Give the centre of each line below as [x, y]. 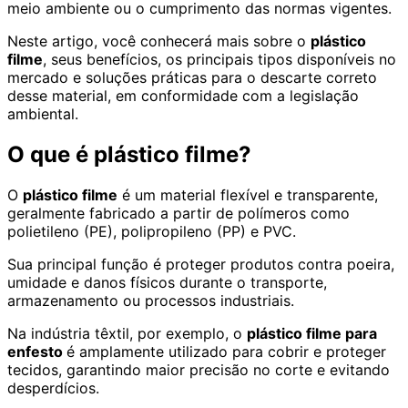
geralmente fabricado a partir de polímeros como [178, 213]
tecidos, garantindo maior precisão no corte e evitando [199, 369]
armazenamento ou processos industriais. [151, 300]
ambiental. [43, 113]
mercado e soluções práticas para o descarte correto [192, 77]
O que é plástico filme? [129, 154]
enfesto [37, 351]
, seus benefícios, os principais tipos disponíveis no [219, 59]
